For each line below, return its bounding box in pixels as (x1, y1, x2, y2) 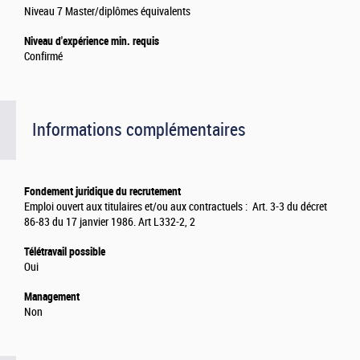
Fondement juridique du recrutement (24, 185, 181, 198)
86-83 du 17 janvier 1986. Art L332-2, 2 (24, 215, 195, 230)
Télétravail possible (24, 245, 105, 259)
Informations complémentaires (32, 119, 246, 141)
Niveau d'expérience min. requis (24, 35, 159, 48)
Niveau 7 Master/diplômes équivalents (24, 5, 190, 19)
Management (24, 290, 80, 304)
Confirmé (24, 50, 63, 64)
